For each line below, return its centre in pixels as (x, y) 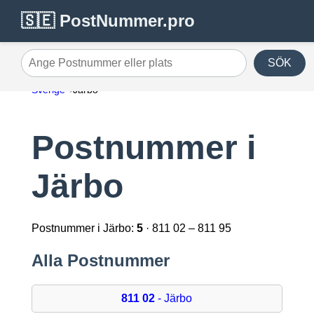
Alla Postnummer (100, 261)
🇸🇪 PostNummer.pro (108, 21)
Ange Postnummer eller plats (92, 68)
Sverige (48, 90)
